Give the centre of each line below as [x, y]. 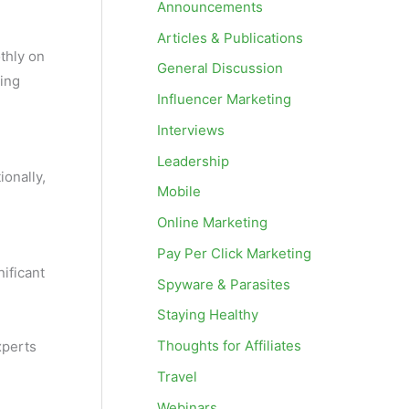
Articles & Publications [230, 37]
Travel [177, 376]
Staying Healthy [208, 315]
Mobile [179, 192]
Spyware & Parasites [224, 284]
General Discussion [220, 68]
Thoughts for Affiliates [229, 346]
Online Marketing [212, 222]
